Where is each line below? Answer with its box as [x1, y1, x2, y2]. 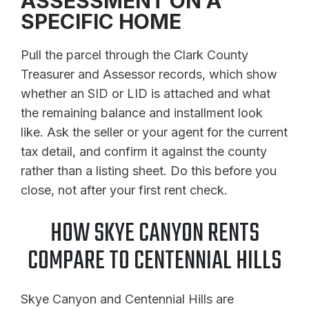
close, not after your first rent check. [21, 183, 228, 198]
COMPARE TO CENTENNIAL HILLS [28, 242, 281, 282]
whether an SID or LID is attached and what [21, 86, 270, 101]
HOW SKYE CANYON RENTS [50, 215, 259, 255]
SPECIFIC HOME [21, 9, 181, 34]
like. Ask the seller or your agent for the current [21, 125, 288, 140]
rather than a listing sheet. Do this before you [21, 163, 277, 179]
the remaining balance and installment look [21, 106, 263, 121]
